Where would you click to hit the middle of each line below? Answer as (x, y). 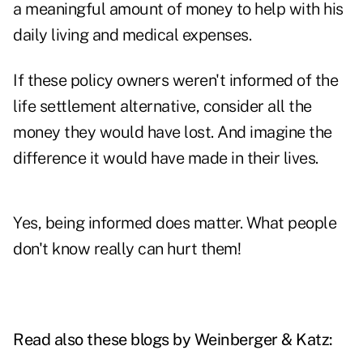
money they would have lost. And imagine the (173, 132)
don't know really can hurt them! (127, 249)
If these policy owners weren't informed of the (175, 81)
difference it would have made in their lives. (166, 158)
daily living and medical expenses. (132, 35)
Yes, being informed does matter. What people (175, 223)
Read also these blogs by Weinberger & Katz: (173, 340)
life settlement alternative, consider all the (162, 107)
